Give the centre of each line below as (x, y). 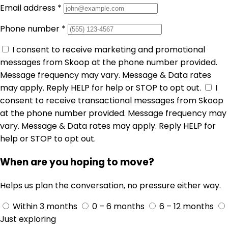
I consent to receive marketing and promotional (109, 50)
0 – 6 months (118, 206)
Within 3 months (45, 206)
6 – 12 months (187, 206)
